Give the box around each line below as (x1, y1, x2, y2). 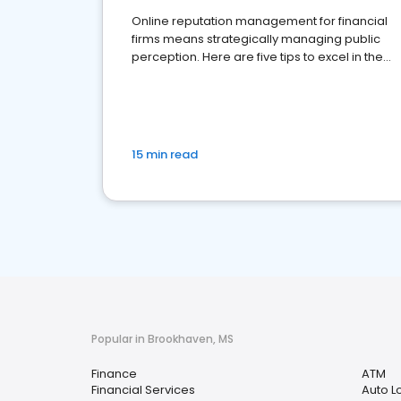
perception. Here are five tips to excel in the (132, 48, 383, 65)
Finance (91, 365, 137, 382)
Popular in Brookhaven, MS (91, 331, 234, 346)
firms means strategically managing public (132, 30, 380, 47)
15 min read (132, 146, 198, 163)
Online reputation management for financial (132, 13, 388, 30)
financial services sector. (132, 66, 276, 83)
